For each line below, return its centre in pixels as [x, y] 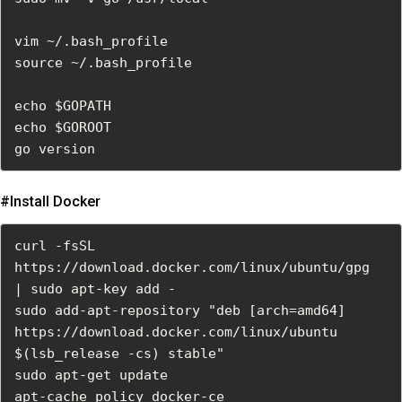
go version [55, 149]
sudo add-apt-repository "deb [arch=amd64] [180, 311]
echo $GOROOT [63, 128]
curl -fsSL [55, 246]
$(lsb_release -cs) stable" [119, 354]
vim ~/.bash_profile [91, 42]
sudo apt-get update [91, 376]
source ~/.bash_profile [103, 63]
